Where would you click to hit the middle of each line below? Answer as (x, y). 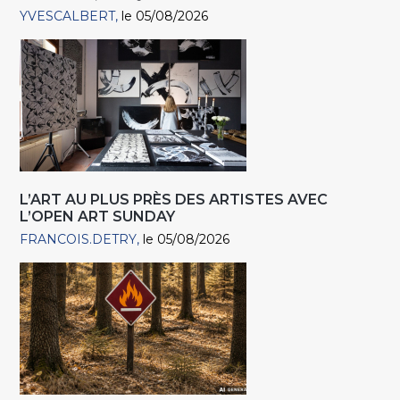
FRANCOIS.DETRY (79, 240)
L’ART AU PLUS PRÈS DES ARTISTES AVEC (174, 200)
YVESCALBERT (68, 17)
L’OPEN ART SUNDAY (98, 217)
